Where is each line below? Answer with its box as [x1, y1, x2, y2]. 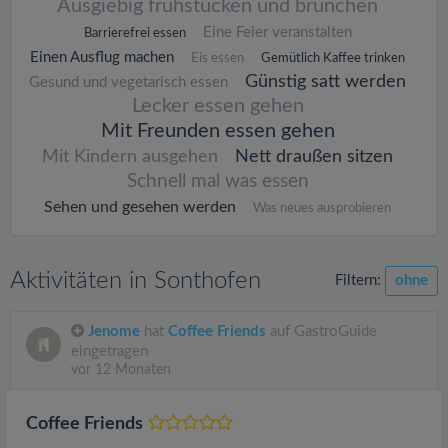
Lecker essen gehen [131, 96, 304, 116]
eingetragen [71, 344, 148, 359]
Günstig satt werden [245, 73, 406, 91]
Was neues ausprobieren [253, 202, 391, 215]
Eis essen [191, 52, 244, 65]
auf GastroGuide [266, 324, 377, 339]
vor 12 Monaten [71, 363, 171, 377]
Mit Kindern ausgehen [42, 148, 218, 166]
